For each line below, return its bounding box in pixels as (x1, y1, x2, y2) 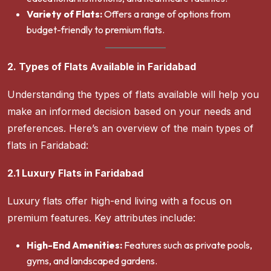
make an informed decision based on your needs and (7, 105, 251, 118)
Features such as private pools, (122, 239, 252, 252)
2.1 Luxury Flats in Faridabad (7, 167, 143, 180)
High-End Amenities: (27, 239, 122, 252)
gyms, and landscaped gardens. (27, 255, 157, 267)
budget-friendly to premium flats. (27, 24, 165, 36)
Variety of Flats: (27, 8, 102, 21)
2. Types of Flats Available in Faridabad (7, 60, 196, 73)
